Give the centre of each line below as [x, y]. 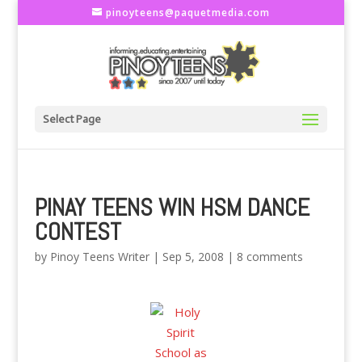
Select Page [72, 119]
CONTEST [78, 232]
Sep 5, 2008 [193, 257]
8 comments [269, 257]
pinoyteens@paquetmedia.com [187, 13]
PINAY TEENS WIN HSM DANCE [172, 208]
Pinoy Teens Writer [99, 257]
